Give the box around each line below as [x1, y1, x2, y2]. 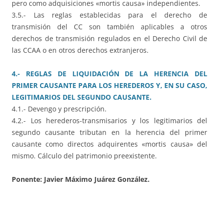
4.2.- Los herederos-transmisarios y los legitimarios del [12, 116, 207, 126]
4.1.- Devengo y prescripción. [12, 104, 107, 114]
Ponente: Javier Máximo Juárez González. [12, 175, 150, 184]
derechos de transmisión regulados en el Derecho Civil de [12, 34, 207, 44]
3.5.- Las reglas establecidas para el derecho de [12, 10, 207, 20]
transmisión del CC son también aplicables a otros [12, 22, 207, 32]
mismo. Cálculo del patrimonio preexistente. [12, 151, 157, 161]
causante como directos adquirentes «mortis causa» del [12, 139, 207, 149]
